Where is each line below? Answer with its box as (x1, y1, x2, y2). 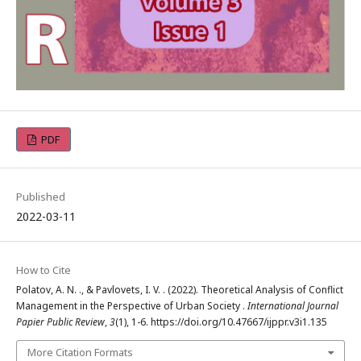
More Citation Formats (27, 344, 133, 359)
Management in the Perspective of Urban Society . (16, 298, 247, 313)
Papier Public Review (16, 314, 105, 329)
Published (16, 189, 65, 204)
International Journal (247, 298, 338, 313)
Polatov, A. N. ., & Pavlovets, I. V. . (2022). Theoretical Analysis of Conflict (16, 282, 343, 297)
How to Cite (16, 262, 71, 277)
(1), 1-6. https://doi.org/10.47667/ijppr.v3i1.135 (115, 314, 327, 329)
